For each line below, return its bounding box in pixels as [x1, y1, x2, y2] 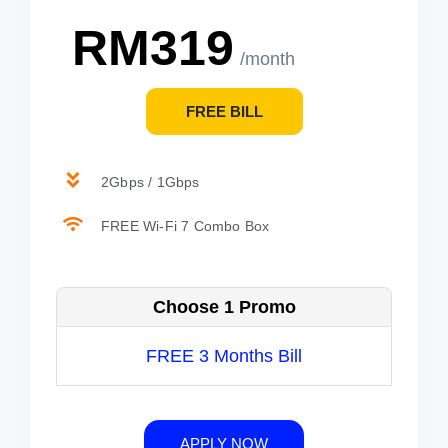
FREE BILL [185, 102, 263, 120]
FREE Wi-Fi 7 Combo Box [101, 217, 270, 234]
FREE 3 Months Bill [146, 345, 302, 366]
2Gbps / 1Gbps [101, 173, 200, 190]
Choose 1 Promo [152, 296, 296, 317]
